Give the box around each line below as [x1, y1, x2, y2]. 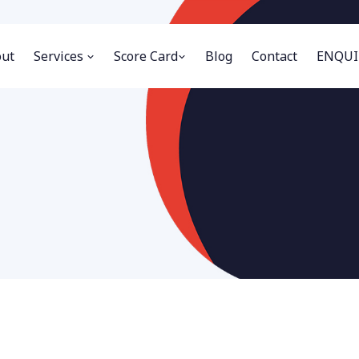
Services [33, 47, 87, 65]
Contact [251, 47, 297, 65]
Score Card [113, 47, 178, 65]
